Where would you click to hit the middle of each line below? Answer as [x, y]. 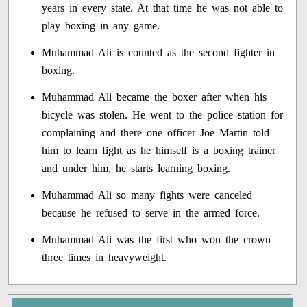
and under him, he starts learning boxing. [136, 169]
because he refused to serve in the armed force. [151, 213]
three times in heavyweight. [105, 258]
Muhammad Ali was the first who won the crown [157, 240]
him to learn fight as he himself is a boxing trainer [159, 151]
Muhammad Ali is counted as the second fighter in [159, 53]
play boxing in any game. [101, 26]
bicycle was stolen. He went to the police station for [163, 115]
